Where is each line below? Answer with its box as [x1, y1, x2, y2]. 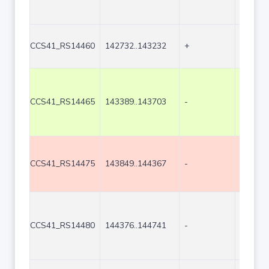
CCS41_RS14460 [30, 40, 95, 52]
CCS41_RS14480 [30, 220, 95, 231]
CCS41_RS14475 [30, 158, 95, 169]
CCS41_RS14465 [30, 96, 95, 107]
